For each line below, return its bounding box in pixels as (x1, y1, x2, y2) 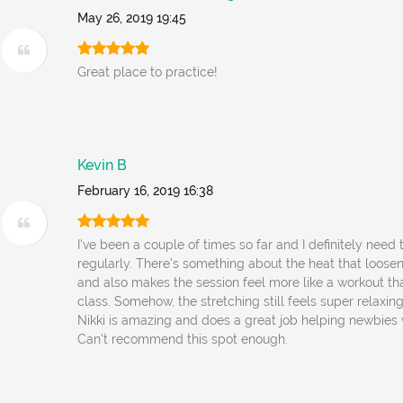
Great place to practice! (77, 65, 219, 79)
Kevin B (77, 157, 128, 174)
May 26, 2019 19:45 (77, 11, 187, 25)
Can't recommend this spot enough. (77, 332, 289, 346)
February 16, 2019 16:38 (77, 184, 214, 198)
